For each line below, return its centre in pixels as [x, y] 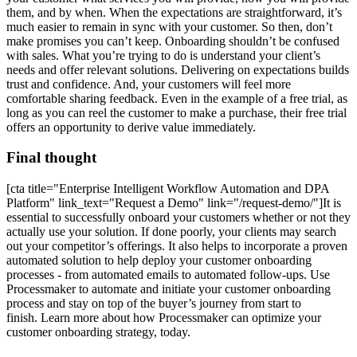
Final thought [51, 158]
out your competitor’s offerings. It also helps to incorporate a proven [177, 246]
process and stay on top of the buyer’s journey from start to [154, 304]
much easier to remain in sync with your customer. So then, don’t [169, 26]
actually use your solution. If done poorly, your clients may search [171, 232]
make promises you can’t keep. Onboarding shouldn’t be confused [173, 41]
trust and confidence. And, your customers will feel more [149, 84]
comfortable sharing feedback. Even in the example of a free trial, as [177, 98]
